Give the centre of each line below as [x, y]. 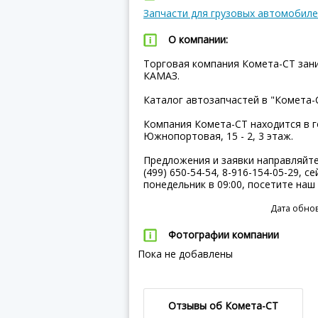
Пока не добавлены [181, 254]
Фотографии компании [224, 235]
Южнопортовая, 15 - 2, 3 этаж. [218, 136]
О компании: [198, 39]
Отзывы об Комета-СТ [223, 306]
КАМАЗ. [161, 76]
